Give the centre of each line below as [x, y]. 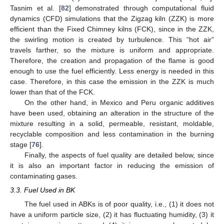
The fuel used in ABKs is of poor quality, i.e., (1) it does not [119, 204]
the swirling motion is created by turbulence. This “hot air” [112, 39]
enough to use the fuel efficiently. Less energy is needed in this [112, 71]
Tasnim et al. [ [35, 8]
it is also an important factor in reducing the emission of [112, 165]
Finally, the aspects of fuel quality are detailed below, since [119, 155]
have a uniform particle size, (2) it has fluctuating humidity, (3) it [112, 214]
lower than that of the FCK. [52, 92]
